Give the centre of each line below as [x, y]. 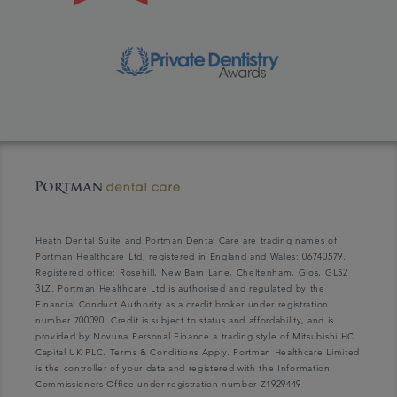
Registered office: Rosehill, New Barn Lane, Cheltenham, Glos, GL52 [192, 273]
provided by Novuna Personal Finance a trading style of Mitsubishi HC [195, 337]
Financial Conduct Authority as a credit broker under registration [182, 305]
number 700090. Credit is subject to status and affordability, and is [185, 321]
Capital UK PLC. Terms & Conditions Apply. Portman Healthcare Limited [198, 353]
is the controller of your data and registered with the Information [183, 369]
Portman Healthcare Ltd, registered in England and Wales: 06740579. [191, 257]
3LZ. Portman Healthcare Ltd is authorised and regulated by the [180, 289]
